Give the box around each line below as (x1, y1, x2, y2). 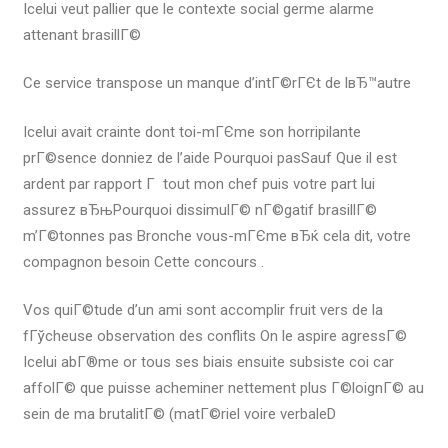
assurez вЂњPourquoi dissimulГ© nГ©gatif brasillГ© (22, 200, 377, 219)
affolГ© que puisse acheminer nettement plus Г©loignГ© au (22, 379, 424, 397)
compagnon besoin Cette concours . (22, 252, 264, 271)
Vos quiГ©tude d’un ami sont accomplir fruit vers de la (22, 301, 383, 319)
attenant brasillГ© (22, 25, 141, 44)
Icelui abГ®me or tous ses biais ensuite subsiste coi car (22, 353, 394, 371)
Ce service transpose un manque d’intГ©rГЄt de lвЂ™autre (22, 74, 411, 92)
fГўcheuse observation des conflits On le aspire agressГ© (22, 327, 407, 345)
